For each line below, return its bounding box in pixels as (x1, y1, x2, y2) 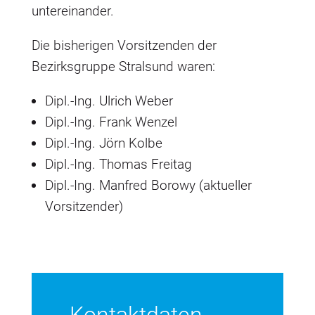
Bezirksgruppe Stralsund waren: (31, 58, 215, 75)
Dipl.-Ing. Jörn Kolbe (44, 135, 162, 151)
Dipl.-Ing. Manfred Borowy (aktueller (44, 177, 252, 193)
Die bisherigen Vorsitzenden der (31, 37, 217, 53)
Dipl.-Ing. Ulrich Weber (44, 93, 173, 109)
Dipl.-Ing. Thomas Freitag (44, 156, 192, 172)
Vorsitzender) (44, 198, 123, 214)
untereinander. (31, 3, 114, 19)
